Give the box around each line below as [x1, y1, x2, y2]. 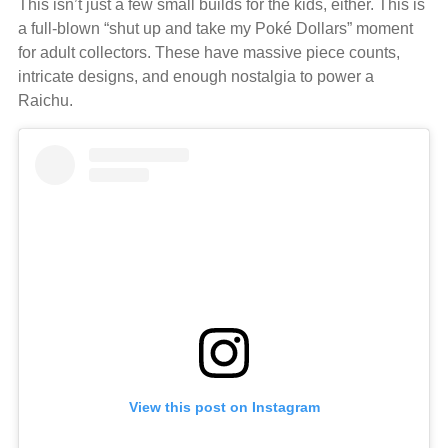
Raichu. [18, 91, 73, 109]
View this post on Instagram [128, 399, 320, 416]
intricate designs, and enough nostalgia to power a [18, 67, 374, 85]
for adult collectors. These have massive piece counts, [18, 43, 400, 61]
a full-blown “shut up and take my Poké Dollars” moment [18, 19, 413, 37]
